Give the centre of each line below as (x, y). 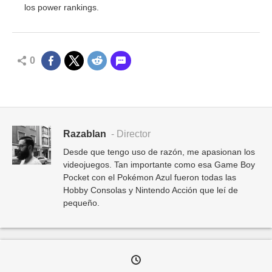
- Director (130, 134)
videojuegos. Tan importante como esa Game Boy (159, 164)
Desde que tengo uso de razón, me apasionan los (159, 151)
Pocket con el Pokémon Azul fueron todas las (150, 177)
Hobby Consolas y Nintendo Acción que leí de (151, 190)
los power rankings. (62, 7)
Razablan (85, 134)
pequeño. (81, 202)
